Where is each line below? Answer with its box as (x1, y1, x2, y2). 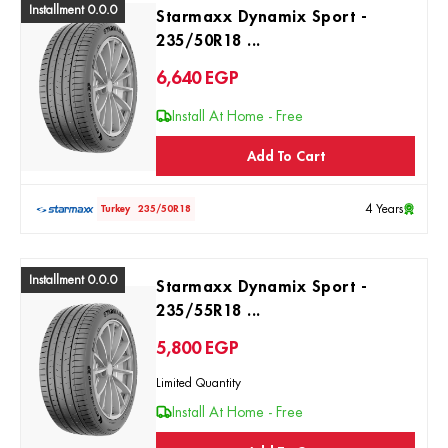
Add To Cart (246, 148, 325, 163)
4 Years (365, 203, 403, 215)
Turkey (101, 203, 130, 214)
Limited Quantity (156, 377, 242, 389)
